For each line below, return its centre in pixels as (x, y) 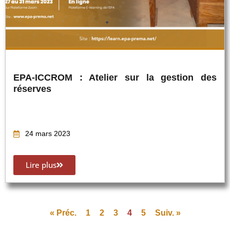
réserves (32, 89)
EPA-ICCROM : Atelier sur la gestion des (115, 77)
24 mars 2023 (47, 134)
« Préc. (63, 213)
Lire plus (41, 165)
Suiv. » (168, 213)
